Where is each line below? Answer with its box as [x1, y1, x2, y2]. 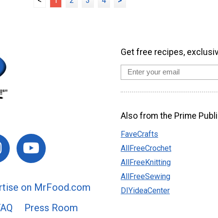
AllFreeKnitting [121, 158, 171, 167]
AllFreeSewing [121, 172, 170, 182]
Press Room [24, 202, 78, 214]
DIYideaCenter [121, 186, 170, 196]
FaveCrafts [121, 129, 158, 139]
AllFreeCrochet [121, 144, 171, 153]
